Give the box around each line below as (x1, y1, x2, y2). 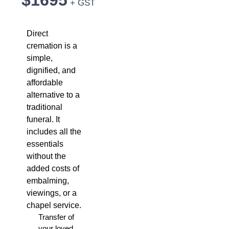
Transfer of (38, 213, 74, 221)
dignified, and (27, 66, 76, 75)
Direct (27, 29, 48, 38)
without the (27, 152, 66, 161)
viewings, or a (27, 189, 77, 197)
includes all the (27, 127, 81, 136)
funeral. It (27, 115, 60, 124)
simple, (27, 54, 53, 62)
